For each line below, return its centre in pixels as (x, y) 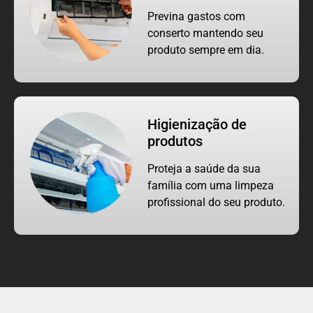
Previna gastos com (197, 16)
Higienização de (197, 124)
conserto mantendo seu (206, 33)
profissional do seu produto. (217, 202)
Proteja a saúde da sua (204, 169)
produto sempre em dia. (206, 50)
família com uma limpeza (211, 185)
